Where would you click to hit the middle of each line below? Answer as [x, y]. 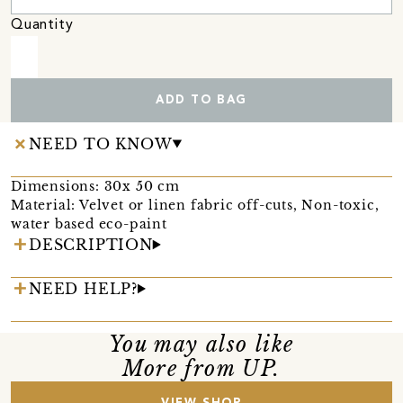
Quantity [42, 25]
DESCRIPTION [91, 244]
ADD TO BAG [201, 100]
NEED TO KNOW [101, 143]
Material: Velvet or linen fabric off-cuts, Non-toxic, [195, 205]
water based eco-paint [89, 224]
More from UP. [201, 368]
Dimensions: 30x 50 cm [95, 186]
